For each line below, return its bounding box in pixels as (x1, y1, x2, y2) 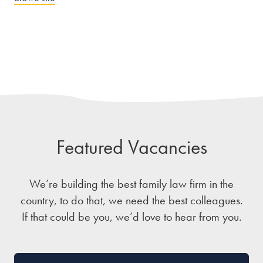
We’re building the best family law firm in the (29, 176, 234, 191)
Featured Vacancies (56, 134, 207, 160)
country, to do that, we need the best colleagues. (20, 193, 243, 208)
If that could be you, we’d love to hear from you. (21, 209, 242, 224)
